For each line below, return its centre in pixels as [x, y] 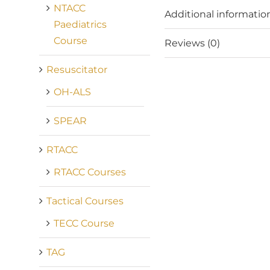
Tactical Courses [85, 201]
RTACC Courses [89, 172]
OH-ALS [72, 92]
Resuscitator [77, 69]
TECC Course [84, 223]
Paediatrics [80, 24]
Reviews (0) [193, 43]
